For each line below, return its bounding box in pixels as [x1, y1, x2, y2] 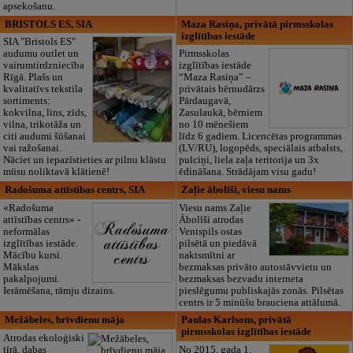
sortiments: [2, 95, 50, 107]
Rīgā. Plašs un [2, 72, 63, 84]
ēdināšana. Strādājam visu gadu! [179, 166, 317, 178]
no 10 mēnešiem [179, 119, 249, 131]
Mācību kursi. [2, 249, 62, 261]
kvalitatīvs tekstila [2, 84, 83, 95]
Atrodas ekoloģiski [2, 332, 84, 344]
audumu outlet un [2, 48, 79, 60]
